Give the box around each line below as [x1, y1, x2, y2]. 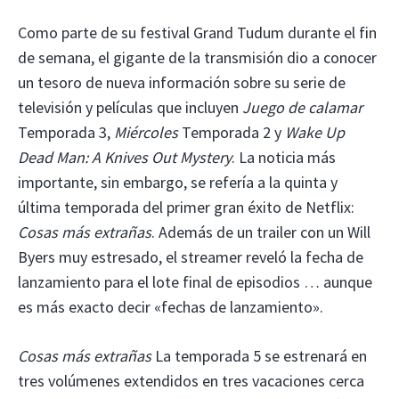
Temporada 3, [18, 121, 114, 142]
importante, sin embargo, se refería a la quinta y [18, 171, 338, 192]
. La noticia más [232, 146, 336, 167]
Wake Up [285, 121, 345, 142]
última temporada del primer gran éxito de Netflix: [18, 196, 354, 217]
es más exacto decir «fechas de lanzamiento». [18, 296, 323, 317]
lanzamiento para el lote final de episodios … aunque [18, 271, 372, 292]
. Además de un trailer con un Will [151, 221, 370, 242]
